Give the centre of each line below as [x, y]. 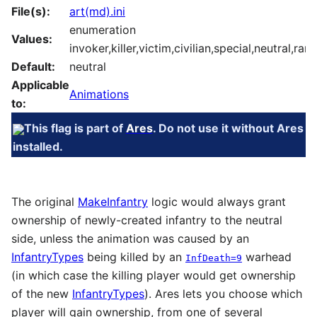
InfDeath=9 [214, 258]
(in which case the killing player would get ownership [154, 275]
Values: [32, 39]
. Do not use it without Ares [228, 128]
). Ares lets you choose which [223, 293]
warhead [267, 257]
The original [45, 201]
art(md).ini [97, 11]
